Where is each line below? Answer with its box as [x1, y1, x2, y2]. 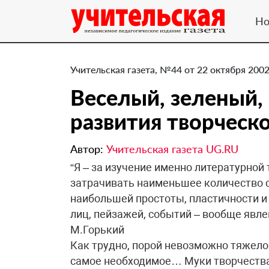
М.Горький [70, 223, 124, 236]
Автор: [70, 142, 106, 156]
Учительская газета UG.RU [106, 142, 238, 156]
